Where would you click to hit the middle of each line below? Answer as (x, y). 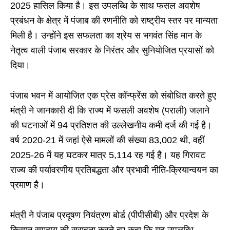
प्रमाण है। (27, 185)
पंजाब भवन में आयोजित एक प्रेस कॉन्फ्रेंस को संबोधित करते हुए (113, 96)
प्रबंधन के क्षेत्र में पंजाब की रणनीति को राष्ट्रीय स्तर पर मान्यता (114, 21)
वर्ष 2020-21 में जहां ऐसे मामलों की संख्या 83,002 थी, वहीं (107, 140)
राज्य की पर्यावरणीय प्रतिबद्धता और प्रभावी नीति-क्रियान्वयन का (114, 170)
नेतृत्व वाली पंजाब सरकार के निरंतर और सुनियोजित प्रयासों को (112, 51)
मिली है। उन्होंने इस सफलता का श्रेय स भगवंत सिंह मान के (106, 36)
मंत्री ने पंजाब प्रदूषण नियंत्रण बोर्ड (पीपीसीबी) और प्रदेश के (109, 215)
